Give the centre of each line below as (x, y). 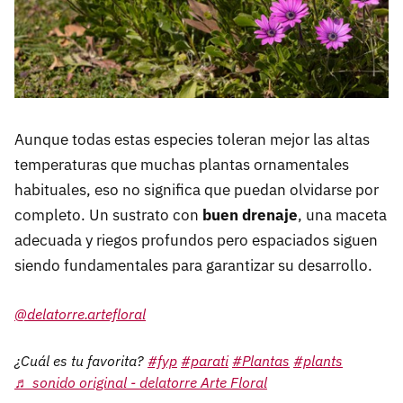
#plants (318, 360)
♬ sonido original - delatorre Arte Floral (141, 382)
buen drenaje (250, 215)
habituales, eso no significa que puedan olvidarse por (197, 189)
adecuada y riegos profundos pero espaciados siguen (196, 240)
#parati (205, 360)
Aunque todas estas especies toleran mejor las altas (192, 139)
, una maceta (342, 215)
